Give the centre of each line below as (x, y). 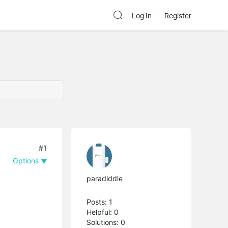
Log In (142, 16)
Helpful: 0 (103, 212)
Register (178, 16)
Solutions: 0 (106, 222)
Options (26, 160)
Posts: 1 (100, 202)
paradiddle (105, 178)
